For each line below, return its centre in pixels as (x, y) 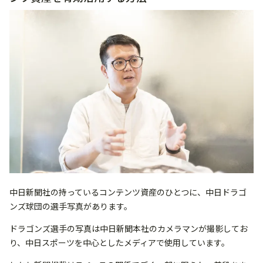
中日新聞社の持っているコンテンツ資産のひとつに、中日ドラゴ (128, 192)
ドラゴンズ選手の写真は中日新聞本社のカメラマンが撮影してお (129, 228)
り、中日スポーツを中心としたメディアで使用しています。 (119, 242)
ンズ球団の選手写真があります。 (71, 206)
